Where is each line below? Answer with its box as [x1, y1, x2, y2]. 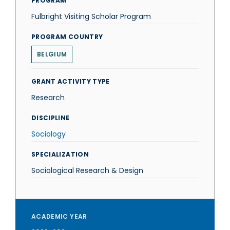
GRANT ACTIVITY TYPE [31, 77, 110, 86]
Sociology [31, 129, 66, 139]
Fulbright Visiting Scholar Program [31, 11, 151, 22]
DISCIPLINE [31, 113, 70, 122]
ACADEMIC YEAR [31, 212, 87, 221]
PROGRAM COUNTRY [31, 32, 103, 41]
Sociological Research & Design [31, 165, 143, 176]
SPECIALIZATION [31, 150, 89, 159]
